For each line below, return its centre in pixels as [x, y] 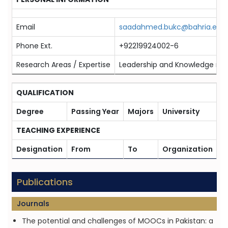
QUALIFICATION [45, 93]
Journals [33, 204]
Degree [30, 111]
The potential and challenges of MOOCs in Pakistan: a [117, 221]
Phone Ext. [34, 46]
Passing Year [95, 111]
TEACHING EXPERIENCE [58, 130]
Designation [39, 149]
